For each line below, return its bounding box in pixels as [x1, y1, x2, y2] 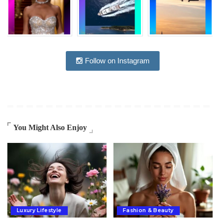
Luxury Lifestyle [17, 207, 62, 214]
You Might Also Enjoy [13, 123, 87, 132]
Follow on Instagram [82, 56, 150, 65]
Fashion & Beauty [123, 207, 174, 214]
